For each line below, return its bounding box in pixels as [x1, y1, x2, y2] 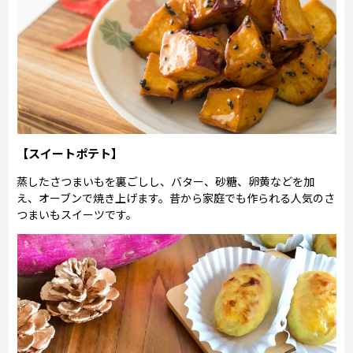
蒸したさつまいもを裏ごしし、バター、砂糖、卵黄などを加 [17, 173, 315, 189]
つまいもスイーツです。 [17, 206, 138, 222]
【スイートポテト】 [17, 144, 124, 162]
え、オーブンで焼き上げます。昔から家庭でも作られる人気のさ [17, 189, 336, 206]
